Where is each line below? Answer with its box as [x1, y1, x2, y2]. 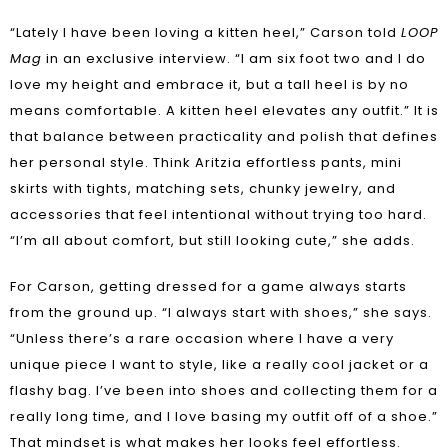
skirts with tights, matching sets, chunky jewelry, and [10, 179, 396, 198]
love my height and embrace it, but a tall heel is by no [10, 75, 409, 94]
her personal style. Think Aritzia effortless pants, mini [10, 153, 402, 172]
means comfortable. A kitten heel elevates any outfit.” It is [10, 101, 439, 120]
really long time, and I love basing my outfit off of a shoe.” [10, 407, 438, 426]
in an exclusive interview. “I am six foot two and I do [42, 49, 426, 68]
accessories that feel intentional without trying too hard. [10, 205, 427, 224]
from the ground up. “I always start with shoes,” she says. [10, 303, 432, 322]
